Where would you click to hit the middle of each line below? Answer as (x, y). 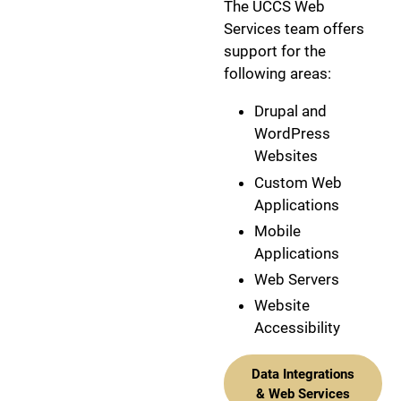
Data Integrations (303, 374)
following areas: (277, 74)
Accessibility (297, 328)
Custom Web (298, 182)
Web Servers (297, 279)
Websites (286, 156)
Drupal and (290, 111)
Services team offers (294, 29)
